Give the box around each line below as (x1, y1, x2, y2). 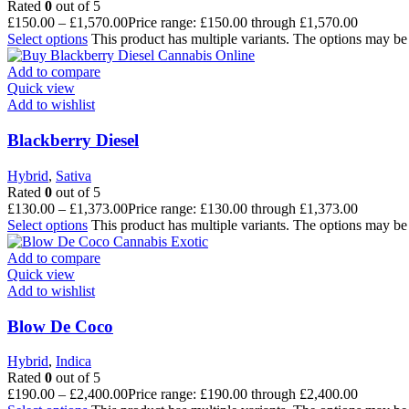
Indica (56, 353, 91, 370)
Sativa (56, 167, 91, 184)
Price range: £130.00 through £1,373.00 (128, 200, 358, 216)
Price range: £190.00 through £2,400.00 (128, 386, 358, 403)
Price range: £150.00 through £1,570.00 (128, 15, 358, 31)
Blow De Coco (7, 316, 113, 336)
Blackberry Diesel (7, 131, 139, 151)
